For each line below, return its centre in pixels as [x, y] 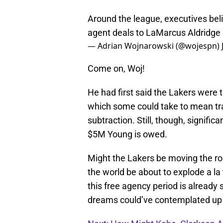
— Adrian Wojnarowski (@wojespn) [155, 46]
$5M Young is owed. [127, 134]
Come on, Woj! [116, 69]
